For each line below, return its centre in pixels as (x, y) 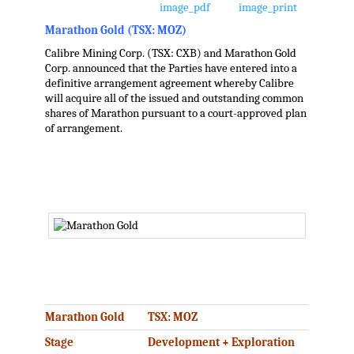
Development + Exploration (221, 342)
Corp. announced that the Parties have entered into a (171, 69)
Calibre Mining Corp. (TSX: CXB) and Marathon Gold (170, 54)
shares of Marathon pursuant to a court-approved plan (175, 114)
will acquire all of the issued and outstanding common (174, 99)
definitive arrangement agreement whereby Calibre (169, 84)
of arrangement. (83, 129)
